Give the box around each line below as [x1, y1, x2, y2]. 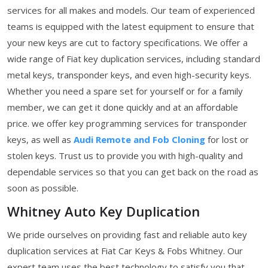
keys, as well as [7, 133, 74, 145]
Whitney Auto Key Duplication [7, 202, 200, 220]
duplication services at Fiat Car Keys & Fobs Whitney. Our [7, 244, 243, 257]
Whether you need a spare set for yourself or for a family [7, 84, 243, 97]
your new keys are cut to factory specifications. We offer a [7, 36, 248, 48]
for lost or [205, 133, 249, 145]
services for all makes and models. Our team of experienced [7, 4, 255, 16]
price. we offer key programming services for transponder [7, 117, 247, 129]
